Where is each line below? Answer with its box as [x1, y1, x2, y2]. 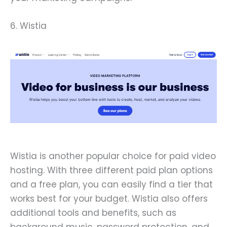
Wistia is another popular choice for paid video [10, 149, 216, 162]
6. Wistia [10, 19, 47, 32]
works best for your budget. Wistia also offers [10, 192, 208, 205]
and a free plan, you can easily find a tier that [10, 178, 213, 191]
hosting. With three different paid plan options [10, 164, 213, 176]
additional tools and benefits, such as [10, 206, 176, 219]
